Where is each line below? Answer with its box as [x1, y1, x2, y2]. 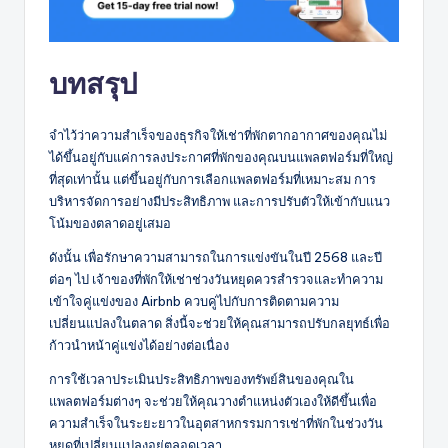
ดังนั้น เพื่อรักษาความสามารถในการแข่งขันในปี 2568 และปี [49, 248, 382, 265]
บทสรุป [49, 64, 137, 102]
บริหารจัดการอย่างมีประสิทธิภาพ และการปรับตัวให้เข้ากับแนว [49, 192, 390, 209]
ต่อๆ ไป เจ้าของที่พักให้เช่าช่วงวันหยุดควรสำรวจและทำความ [49, 270, 383, 287]
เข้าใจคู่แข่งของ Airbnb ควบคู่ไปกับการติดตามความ [49, 292, 339, 309]
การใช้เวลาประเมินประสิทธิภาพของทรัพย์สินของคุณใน [49, 370, 354, 387]
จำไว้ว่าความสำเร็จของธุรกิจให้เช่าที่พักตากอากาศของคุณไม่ [49, 126, 387, 143]
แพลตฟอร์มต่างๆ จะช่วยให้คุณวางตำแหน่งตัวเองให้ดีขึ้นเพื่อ [49, 392, 377, 409]
